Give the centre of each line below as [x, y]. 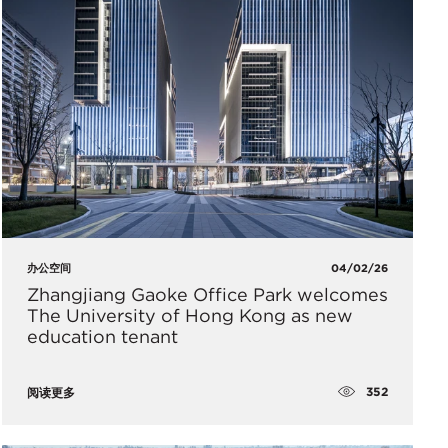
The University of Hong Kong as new [189, 315]
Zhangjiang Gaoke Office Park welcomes [207, 294]
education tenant [102, 336]
